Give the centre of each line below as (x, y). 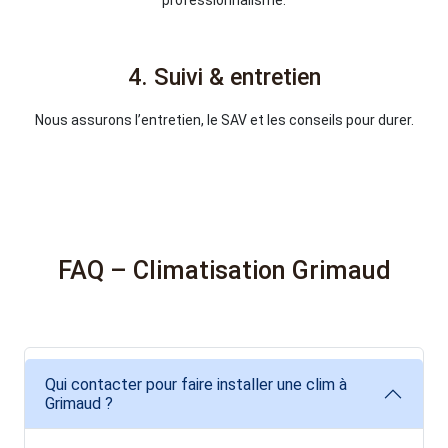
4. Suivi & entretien (224, 76)
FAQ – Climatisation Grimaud (224, 270)
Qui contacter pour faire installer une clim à (196, 385)
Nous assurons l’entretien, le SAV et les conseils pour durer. (224, 120)
